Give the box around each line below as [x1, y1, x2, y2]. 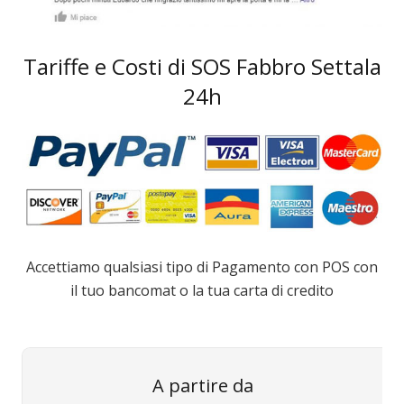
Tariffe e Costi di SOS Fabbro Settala [23, 51, 381, 82]
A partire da [151, 373, 253, 399]
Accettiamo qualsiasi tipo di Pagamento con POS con [26, 256, 378, 277]
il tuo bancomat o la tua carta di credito [70, 280, 334, 300]
